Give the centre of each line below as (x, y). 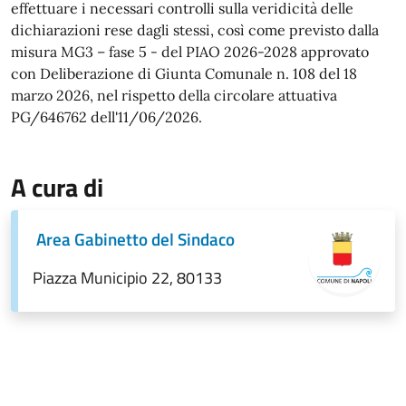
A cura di (57, 187)
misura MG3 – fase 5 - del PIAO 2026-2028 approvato (190, 51)
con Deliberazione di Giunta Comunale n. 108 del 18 (184, 73)
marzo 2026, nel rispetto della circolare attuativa (174, 95)
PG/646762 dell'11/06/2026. (106, 116)
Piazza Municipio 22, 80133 (127, 277)
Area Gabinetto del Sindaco (135, 238)
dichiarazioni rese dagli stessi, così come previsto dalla (195, 29)
